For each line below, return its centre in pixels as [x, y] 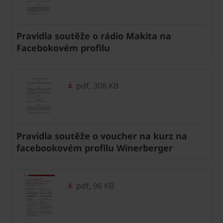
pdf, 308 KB [96, 85]
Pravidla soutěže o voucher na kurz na [102, 136]
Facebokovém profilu [63, 48]
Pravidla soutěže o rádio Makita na [94, 36]
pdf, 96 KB [94, 185]
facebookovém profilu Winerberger [95, 148]
